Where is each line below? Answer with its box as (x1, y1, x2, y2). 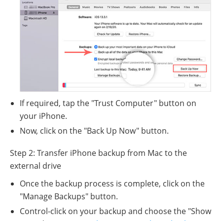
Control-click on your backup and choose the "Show (20, 206, 211, 217)
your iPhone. (20, 110, 67, 122)
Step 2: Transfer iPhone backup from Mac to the (10, 147, 187, 159)
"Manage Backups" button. (20, 191, 118, 202)
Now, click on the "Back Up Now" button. (20, 125, 169, 137)
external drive (10, 160, 61, 172)
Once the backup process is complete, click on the (20, 178, 205, 189)
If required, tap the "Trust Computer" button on (20, 98, 196, 109)
